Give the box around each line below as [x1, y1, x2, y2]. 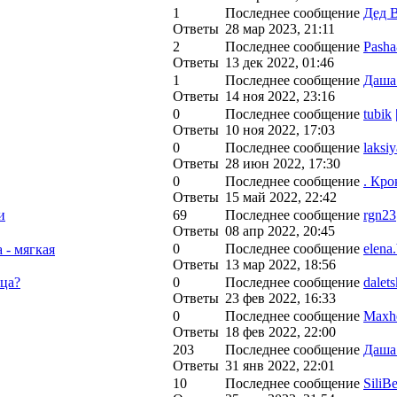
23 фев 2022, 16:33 [225, 291, 336, 306]
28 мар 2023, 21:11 [225, 21, 335, 36]
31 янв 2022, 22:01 [225, 358, 335, 373]
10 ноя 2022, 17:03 [225, 122, 335, 137]
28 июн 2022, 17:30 [225, 156, 340, 171]
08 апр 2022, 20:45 [225, 223, 335, 238]
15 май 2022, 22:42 [225, 190, 337, 205]
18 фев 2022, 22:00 [225, 324, 336, 339]
